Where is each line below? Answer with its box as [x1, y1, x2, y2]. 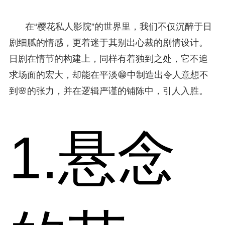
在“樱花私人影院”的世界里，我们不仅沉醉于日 [25, 21, 212, 32]
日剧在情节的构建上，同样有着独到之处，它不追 [9, 53, 208, 64]
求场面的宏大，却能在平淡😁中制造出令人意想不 [9, 69, 208, 80]
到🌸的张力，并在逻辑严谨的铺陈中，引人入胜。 [9, 85, 208, 96]
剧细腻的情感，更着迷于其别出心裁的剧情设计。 [9, 37, 208, 48]
